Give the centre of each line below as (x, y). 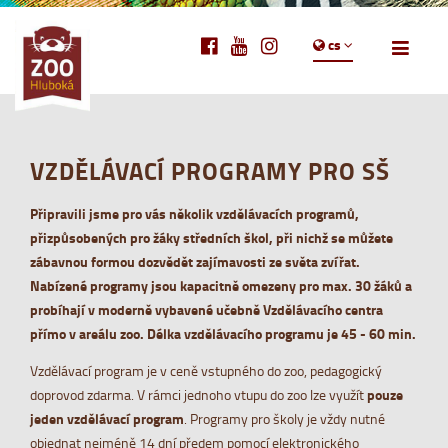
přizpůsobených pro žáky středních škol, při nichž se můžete (211, 237)
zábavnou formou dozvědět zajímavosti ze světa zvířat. (195, 261)
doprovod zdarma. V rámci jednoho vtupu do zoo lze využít (198, 395)
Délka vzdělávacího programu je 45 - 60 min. (281, 333)
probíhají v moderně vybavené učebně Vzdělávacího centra (206, 309)
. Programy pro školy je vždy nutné (284, 419)
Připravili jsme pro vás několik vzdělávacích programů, (194, 213)
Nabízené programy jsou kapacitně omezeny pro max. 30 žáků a (221, 285)
